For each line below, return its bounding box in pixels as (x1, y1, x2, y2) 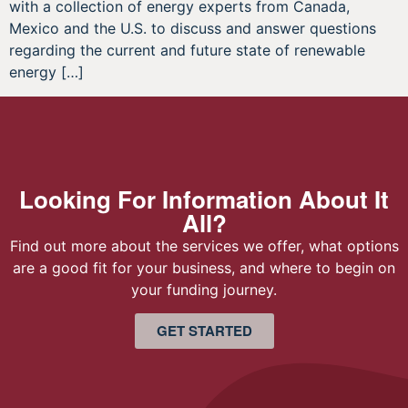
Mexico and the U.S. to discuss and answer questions (9, 19, 376, 38)
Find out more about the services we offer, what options (9, 236, 399, 255)
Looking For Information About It (19, 181, 389, 216)
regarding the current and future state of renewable (9, 41, 365, 60)
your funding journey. (131, 280, 277, 299)
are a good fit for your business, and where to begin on (13, 258, 395, 277)
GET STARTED (156, 321, 252, 342)
